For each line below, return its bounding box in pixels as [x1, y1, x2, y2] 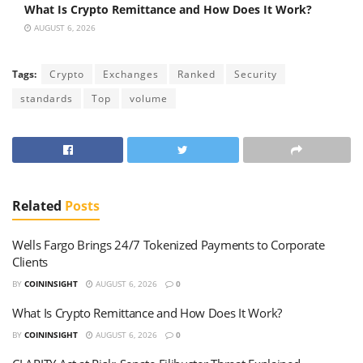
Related [12, 197, 62, 216]
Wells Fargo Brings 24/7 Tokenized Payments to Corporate [12, 237, 325, 254]
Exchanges [103, 67, 159, 82]
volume [130, 92, 168, 106]
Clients [12, 254, 48, 271]
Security [234, 67, 277, 82]
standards [20, 92, 73, 106]
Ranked [177, 67, 216, 82]
